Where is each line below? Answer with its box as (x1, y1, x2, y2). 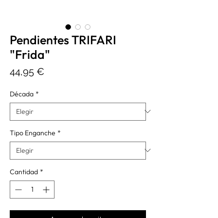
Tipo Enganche (10, 128, 55, 137)
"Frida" (10, 46, 50, 62)
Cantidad (10, 167, 38, 176)
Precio (44, 65, 72, 77)
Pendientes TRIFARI (10, 32, 116, 48)
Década (10, 89, 34, 98)
